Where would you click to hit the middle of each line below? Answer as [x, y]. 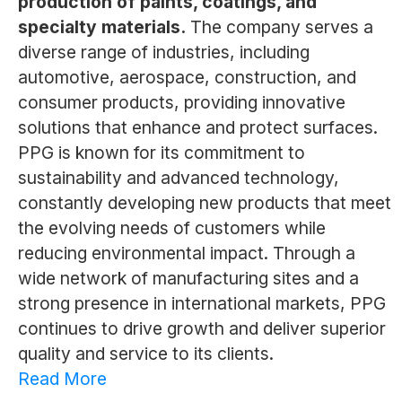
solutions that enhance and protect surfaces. [197, 128]
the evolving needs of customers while [171, 228]
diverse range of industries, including [163, 52]
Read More [62, 379]
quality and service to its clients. [145, 354]
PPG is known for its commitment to [161, 153]
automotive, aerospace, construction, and [187, 78]
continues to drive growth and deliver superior [201, 329]
